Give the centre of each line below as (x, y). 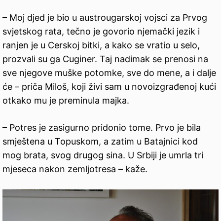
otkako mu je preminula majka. (66, 101)
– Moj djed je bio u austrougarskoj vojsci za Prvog (105, 18)
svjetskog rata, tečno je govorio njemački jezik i (101, 32)
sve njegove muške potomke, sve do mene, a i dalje (109, 73)
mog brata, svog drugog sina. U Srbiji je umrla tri (103, 155)
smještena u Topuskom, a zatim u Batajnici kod (100, 142)
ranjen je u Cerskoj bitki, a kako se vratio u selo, (101, 45)
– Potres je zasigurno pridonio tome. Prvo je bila (102, 128)
